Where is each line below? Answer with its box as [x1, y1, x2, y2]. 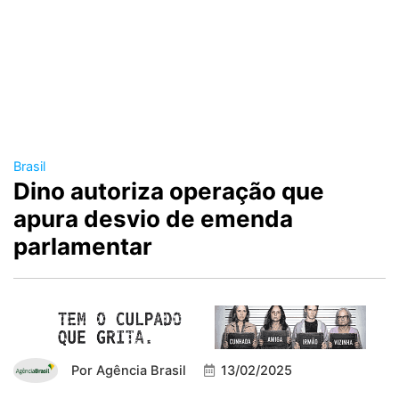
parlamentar [13, 232, 152, 261]
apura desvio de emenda [13, 205, 293, 233]
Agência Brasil [93, 362, 186, 379]
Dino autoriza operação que [13, 177, 324, 206]
